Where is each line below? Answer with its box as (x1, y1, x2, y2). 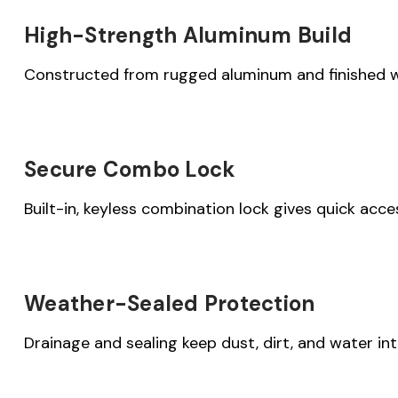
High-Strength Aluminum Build (24, 20, 352, 49)
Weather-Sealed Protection (24, 289, 315, 317)
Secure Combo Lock (24, 155, 236, 183)
